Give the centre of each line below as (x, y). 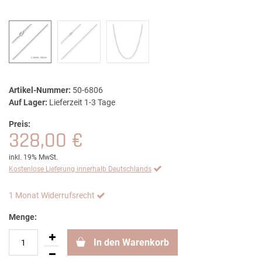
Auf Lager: (28, 103)
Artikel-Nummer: (40, 90)
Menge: (23, 217)
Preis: (20, 124)
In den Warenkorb (131, 243)
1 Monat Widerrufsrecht (52, 196)
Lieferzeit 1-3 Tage (82, 103)
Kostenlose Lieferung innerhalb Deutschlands (80, 169)
